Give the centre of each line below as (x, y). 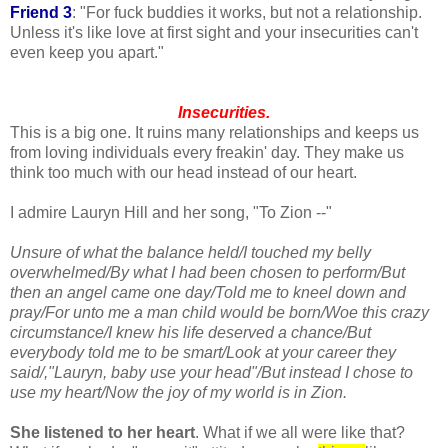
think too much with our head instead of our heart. (183, 173)
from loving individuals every (113, 153)
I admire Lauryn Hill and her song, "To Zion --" (171, 213)
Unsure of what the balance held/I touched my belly (190, 253)
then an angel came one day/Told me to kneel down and (208, 293)
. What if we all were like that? (300, 433)
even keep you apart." (87, 53)
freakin (240, 153)
